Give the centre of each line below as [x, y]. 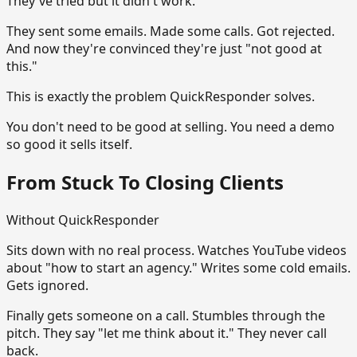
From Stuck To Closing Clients [145, 182]
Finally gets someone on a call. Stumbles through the [166, 316]
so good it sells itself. [69, 145]
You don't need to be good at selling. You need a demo [171, 127]
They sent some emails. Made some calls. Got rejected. [171, 31]
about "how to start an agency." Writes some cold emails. [178, 268]
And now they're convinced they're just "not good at [164, 49]
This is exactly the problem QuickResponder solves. [161, 97]
